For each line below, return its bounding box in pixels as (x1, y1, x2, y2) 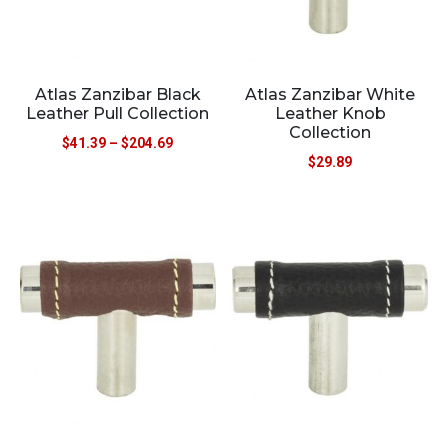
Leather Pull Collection (26, 103, 210, 123)
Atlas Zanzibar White (245, 84, 416, 104)
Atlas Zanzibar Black (34, 84, 201, 104)
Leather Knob (274, 103, 386, 123)
